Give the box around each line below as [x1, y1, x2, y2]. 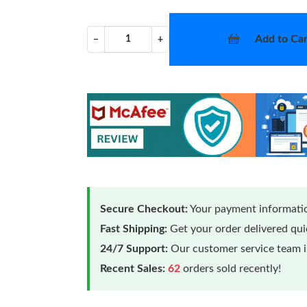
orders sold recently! [180, 262, 282, 274]
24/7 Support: [100, 243, 169, 254]
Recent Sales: [100, 262, 166, 274]
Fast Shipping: [100, 223, 168, 234]
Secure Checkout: [100, 203, 188, 214]
